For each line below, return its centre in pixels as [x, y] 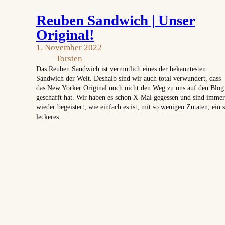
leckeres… [51, 116]
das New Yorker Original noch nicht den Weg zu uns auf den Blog [130, 88]
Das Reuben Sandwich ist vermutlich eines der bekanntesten [121, 69]
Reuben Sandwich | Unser [116, 20]
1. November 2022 [69, 47]
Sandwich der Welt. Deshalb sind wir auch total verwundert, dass [129, 78]
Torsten [69, 58]
